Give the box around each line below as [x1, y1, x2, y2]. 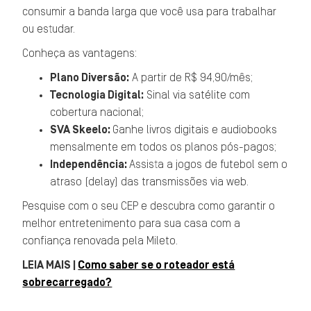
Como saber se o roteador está [78, 260, 235, 271]
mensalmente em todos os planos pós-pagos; [50, 142, 277, 153]
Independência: [50, 159, 130, 170]
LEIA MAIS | [22, 260, 78, 271]
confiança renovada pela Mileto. [22, 235, 178, 246]
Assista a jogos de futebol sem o [129, 159, 288, 170]
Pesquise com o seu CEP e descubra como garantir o [22, 201, 276, 212]
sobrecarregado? [22, 277, 112, 288]
